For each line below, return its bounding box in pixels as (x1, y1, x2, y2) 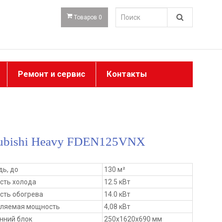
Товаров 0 (73, 14, 102, 21)
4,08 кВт (104, 202, 130, 211)
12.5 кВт (104, 177, 130, 186)
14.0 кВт (104, 190, 130, 198)
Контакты (107, 69, 147, 79)
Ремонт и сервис (18, 69, 85, 79)
